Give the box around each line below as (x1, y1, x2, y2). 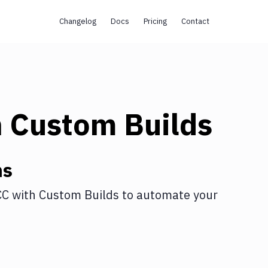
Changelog (59, 16, 96, 26)
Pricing (143, 16, 167, 26)
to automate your (119, 187, 218, 203)
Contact (181, 16, 209, 26)
